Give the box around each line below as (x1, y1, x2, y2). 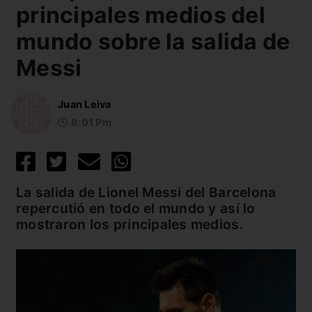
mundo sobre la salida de (16, 27, 290, 55)
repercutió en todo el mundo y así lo (16, 199, 256, 217)
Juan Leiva (58, 98, 111, 111)
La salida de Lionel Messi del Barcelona (16, 183, 276, 201)
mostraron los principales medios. (16, 215, 244, 233)
